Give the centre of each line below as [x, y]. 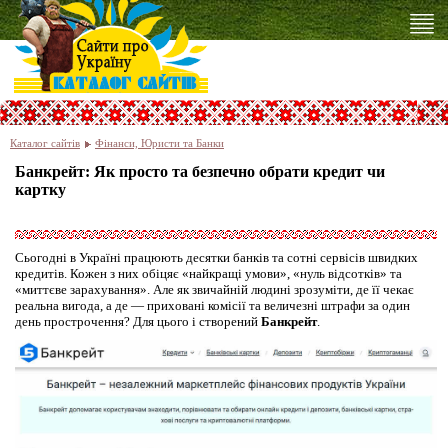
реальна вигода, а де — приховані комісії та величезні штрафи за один [212, 305]
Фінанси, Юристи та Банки [159, 143]
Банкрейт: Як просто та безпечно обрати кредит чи [200, 171]
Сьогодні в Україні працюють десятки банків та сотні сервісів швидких [216, 257]
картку [40, 189]
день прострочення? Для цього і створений [138, 321]
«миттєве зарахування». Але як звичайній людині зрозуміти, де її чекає [214, 289]
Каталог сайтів [45, 143]
